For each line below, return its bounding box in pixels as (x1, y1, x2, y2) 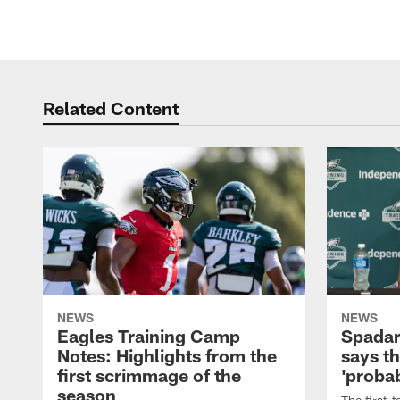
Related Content (43, 97, 179, 119)
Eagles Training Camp (57, 325, 240, 347)
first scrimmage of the (57, 364, 241, 387)
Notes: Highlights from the (57, 345, 277, 367)
